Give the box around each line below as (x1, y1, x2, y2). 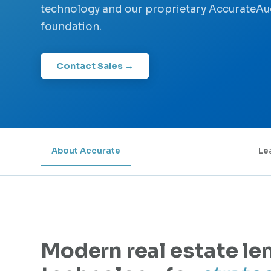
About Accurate (51, 146, 121, 156)
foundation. (41, 21, 102, 33)
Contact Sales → (56, 60, 134, 71)
